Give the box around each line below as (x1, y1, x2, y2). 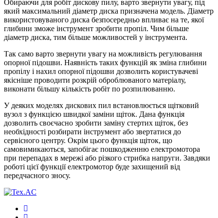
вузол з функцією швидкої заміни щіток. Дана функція (4, 110, 184, 119)
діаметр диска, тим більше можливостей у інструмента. (4, 33, 187, 42)
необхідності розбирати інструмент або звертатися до (4, 127, 181, 136)
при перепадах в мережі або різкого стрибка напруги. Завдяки (4, 154, 210, 163)
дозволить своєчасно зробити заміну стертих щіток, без (4, 119, 188, 127)
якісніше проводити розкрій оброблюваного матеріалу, (4, 76, 186, 85)
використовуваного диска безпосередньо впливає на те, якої (4, 16, 204, 24)
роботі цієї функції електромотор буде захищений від (4, 163, 180, 171)
